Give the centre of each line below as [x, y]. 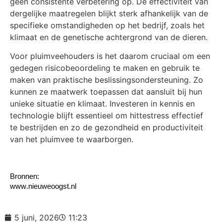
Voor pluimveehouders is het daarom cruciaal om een [110, 56]
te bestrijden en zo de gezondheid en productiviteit [107, 128]
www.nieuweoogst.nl [43, 187]
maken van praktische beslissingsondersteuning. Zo [107, 80]
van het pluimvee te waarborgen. [72, 139]
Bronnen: [25, 177]
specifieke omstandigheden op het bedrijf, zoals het [107, 25]
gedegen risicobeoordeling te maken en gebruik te [105, 68]
